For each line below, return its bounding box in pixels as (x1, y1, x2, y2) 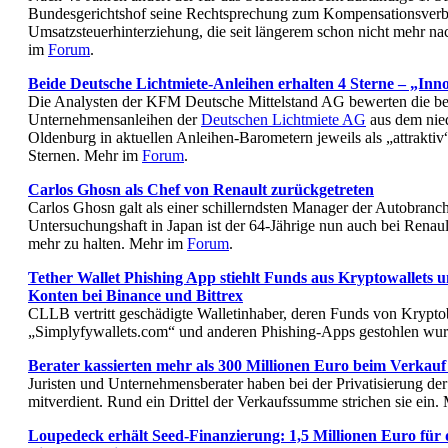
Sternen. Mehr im (28, 146, 142, 164)
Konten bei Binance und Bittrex (28, 286, 243, 304)
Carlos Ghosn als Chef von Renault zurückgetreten (28, 180, 374, 198)
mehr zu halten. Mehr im (28, 234, 187, 252)
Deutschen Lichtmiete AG (201, 110, 366, 128)
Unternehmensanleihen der (28, 110, 201, 128)
